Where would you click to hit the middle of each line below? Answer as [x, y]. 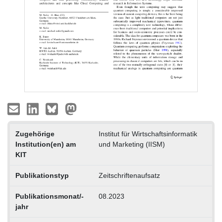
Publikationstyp [42, 176]
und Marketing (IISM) [132, 144]
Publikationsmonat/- [49, 196]
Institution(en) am [45, 144]
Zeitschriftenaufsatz [129, 176]
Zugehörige [35, 134]
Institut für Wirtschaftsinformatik [148, 134]
